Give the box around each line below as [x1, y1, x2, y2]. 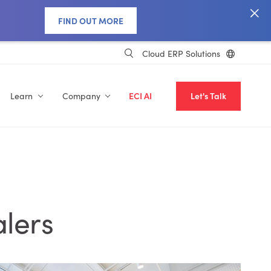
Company [62, 90, 100, 102]
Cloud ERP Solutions [142, 47, 220, 59]
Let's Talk [191, 90, 226, 102]
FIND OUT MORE [58, 15, 123, 27]
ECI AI [129, 90, 152, 102]
